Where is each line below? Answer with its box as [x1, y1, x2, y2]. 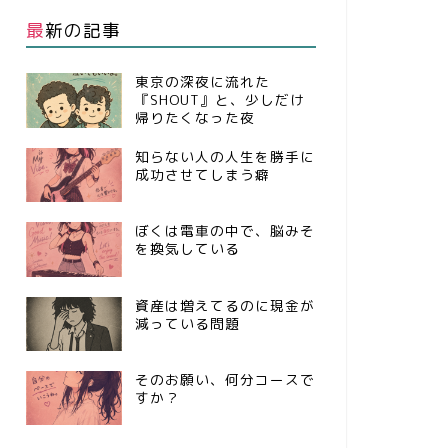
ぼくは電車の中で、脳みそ [134, 221, 315, 241]
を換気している [134, 239, 240, 259]
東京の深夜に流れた [134, 72, 270, 92]
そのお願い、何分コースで [134, 370, 315, 390]
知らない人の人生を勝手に [134, 146, 315, 166]
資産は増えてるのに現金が [134, 295, 315, 315]
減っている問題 [134, 313, 240, 333]
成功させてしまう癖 [134, 164, 270, 184]
